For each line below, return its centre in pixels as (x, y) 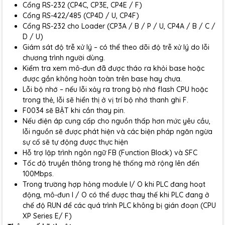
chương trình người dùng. (64, 58)
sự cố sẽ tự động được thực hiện (75, 142)
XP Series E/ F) (47, 216)
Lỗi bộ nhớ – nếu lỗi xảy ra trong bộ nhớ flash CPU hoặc (115, 89)
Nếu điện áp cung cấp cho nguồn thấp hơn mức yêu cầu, (117, 121)
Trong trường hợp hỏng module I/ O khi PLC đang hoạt (114, 184)
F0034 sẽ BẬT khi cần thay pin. (74, 110)
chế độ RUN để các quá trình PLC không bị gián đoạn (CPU (119, 205)
